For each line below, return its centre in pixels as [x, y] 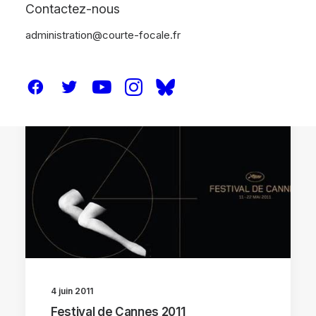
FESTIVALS [236, 116]
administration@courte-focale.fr [103, 35]
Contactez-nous [73, 9]
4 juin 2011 [72, 291]
